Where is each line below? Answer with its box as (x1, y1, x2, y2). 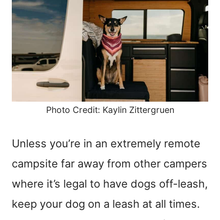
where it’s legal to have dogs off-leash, (12, 177, 208, 190)
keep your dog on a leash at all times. (12, 197, 200, 210)
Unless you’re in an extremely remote (12, 137, 200, 150)
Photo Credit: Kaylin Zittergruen (46, 104, 174, 115)
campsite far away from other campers (12, 157, 207, 170)
